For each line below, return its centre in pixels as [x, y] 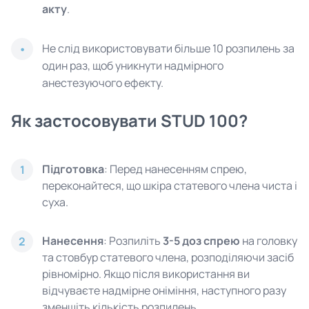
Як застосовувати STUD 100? [129, 120]
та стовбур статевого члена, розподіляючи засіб [168, 257]
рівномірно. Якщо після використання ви [146, 274]
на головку [269, 241]
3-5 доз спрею [201, 241]
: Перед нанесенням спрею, [176, 169]
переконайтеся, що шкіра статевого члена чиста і [170, 186]
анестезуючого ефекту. [103, 83]
